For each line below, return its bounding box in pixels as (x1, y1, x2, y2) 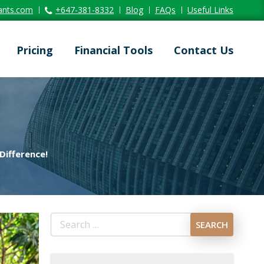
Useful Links (187, 4, 233, 15)
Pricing (16, 43, 53, 57)
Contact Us (173, 43, 233, 57)
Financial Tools (74, 43, 153, 57)
